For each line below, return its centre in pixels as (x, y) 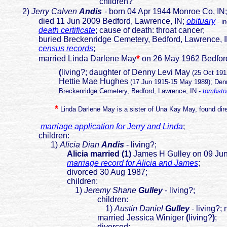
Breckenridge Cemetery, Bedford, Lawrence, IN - (103, 91)
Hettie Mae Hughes (66, 82)
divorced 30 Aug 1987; (76, 172)
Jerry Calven (54, 12)
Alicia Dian (80, 145)
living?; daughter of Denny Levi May (127, 72)
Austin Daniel (140, 209)
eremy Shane (113, 191)
